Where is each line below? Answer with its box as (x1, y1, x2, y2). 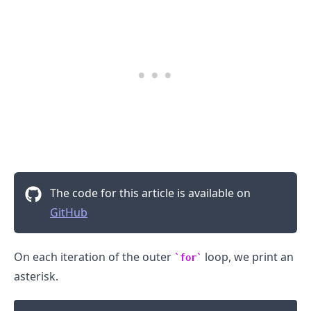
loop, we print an (202, 249, 294, 265)
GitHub (50, 205, 87, 221)
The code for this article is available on (50, 185, 251, 201)
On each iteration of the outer (14, 249, 174, 265)
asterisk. (14, 269, 58, 285)
